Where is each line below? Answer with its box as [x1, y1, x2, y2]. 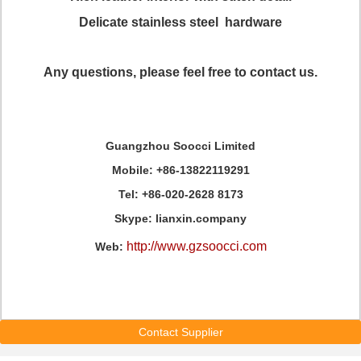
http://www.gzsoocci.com [126, 239, 267, 253]
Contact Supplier [138, 326, 223, 338]
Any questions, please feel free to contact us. [44, 65, 317, 79]
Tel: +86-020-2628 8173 [118, 188, 243, 201]
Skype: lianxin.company [114, 212, 247, 225]
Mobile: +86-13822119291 [111, 164, 250, 176]
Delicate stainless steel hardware [79, 15, 282, 29]
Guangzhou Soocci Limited [106, 139, 255, 152]
